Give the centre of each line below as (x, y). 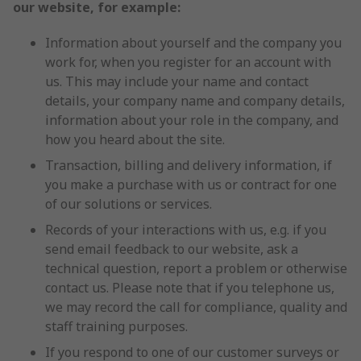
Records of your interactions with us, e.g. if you (186, 230)
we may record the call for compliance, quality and (196, 307)
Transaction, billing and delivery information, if (189, 165)
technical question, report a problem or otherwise (196, 268)
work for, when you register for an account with (188, 62)
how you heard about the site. (135, 139)
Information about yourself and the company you (193, 43)
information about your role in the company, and (192, 120)
